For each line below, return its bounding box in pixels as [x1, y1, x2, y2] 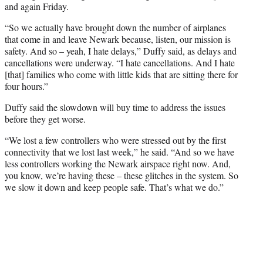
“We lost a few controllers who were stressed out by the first [5, 133, 226, 146]
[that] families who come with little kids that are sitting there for [5, 68, 238, 80]
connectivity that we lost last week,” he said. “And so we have [5, 145, 234, 158]
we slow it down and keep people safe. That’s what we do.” [5, 180, 224, 193]
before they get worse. [5, 112, 86, 125]
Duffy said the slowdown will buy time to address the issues [5, 100, 225, 113]
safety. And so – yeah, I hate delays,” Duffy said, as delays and [5, 44, 237, 57]
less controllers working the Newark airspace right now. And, [5, 157, 231, 170]
